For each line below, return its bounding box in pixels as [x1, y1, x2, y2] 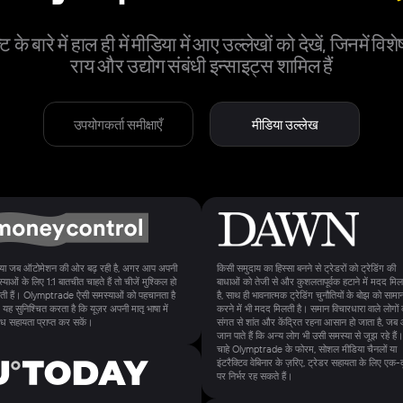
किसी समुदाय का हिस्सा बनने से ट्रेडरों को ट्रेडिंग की [216, 261, 396, 274]
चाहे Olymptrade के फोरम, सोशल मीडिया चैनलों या [216, 342, 397, 355]
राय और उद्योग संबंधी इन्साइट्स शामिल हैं [70, 53, 333, 79]
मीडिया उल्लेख [251, 115, 318, 133]
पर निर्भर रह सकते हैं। [216, 369, 292, 382]
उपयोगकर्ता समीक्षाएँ [73, 115, 163, 133]
